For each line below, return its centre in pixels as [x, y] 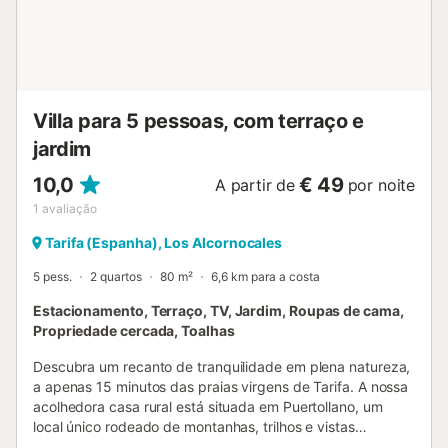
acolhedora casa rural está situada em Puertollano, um [208, 406]
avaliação [69, 208]
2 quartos [116, 276]
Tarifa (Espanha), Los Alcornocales [164, 242]
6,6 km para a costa [265, 276]
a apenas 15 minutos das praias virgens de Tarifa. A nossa [221, 386]
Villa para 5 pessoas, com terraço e [199, 120]
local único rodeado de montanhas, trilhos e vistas [194, 426]
